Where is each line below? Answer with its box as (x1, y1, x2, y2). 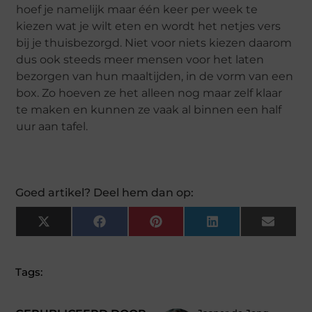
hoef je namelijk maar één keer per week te (16, 3, 258, 17)
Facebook (104, 219, 155, 233)
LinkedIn (217, 219, 263, 233)
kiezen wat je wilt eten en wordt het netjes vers (16, 19, 281, 33)
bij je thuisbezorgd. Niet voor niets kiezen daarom (16, 36, 292, 50)
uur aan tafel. (16, 120, 88, 134)
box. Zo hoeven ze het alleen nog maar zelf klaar (16, 86, 283, 100)
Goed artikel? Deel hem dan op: (15, 186, 194, 199)
